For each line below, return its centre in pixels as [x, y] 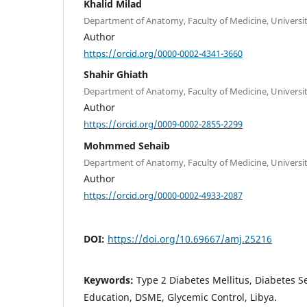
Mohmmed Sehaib [127, 145]
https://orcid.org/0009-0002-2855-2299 [163, 124]
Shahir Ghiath [116, 75]
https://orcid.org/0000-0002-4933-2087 [163, 195]
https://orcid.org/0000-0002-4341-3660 [163, 53]
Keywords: [110, 280]
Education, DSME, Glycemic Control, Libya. [180, 297]
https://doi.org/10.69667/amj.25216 [190, 239]
